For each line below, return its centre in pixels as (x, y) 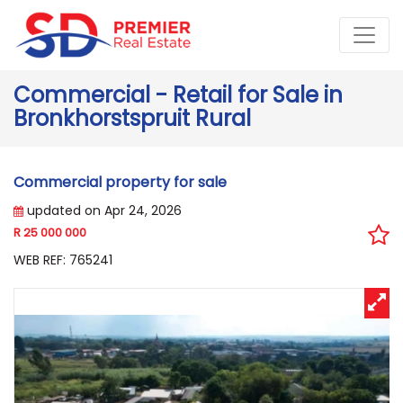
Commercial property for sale (120, 182)
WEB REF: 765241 (63, 260)
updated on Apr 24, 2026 (103, 210)
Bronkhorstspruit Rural (132, 118)
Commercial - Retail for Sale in (178, 94)
